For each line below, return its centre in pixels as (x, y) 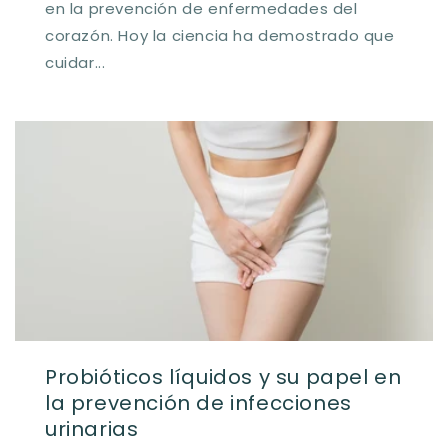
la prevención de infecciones (198, 402)
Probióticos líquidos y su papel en (223, 376)
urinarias (92, 428)
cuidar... (75, 62)
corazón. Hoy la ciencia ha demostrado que (220, 35)
